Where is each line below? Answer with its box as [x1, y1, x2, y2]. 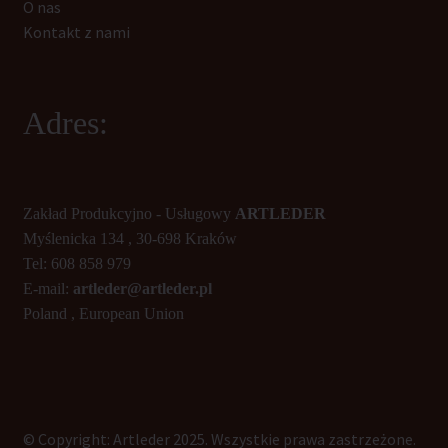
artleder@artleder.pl [72, 280, 212, 298]
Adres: [22, 105, 108, 142]
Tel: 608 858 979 [22, 255, 131, 273]
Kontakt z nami [22, 22, 130, 43]
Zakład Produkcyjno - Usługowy [22, 205, 235, 223]
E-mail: [22, 280, 73, 298]
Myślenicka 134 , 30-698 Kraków [22, 230, 237, 248]
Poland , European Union [22, 305, 184, 323]
